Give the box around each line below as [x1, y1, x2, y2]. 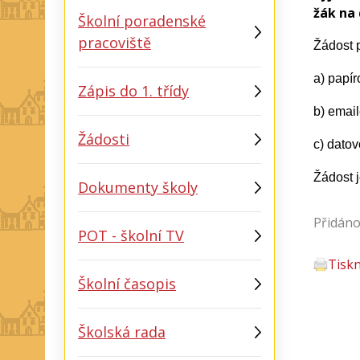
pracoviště [78, 33, 151, 52]
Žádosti [78, 129, 129, 149]
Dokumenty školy [78, 178, 198, 197]
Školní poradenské [78, 11, 206, 31]
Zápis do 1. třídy [78, 81, 189, 100]
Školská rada [78, 322, 166, 342]
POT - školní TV [78, 226, 184, 245]
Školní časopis [78, 274, 176, 293]
